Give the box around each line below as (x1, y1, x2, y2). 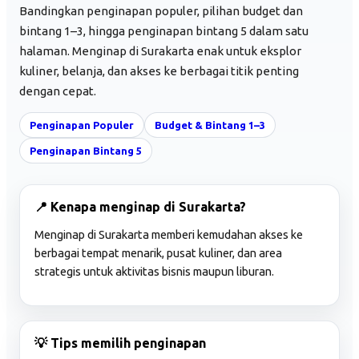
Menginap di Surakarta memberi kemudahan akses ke (34, 228, 303, 242)
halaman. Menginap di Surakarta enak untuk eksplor (19, 43, 301, 58)
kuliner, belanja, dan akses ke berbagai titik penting (19, 63, 299, 78)
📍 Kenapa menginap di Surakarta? (34, 199, 246, 214)
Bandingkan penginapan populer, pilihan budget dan (19, 3, 303, 18)
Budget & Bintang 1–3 (155, 119, 265, 131)
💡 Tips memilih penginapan (34, 335, 206, 350)
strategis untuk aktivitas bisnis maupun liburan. (34, 264, 274, 279)
